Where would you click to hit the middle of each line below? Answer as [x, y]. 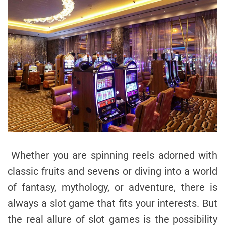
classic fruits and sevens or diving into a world [113, 171]
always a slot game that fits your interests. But [113, 203]
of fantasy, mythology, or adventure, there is [113, 187]
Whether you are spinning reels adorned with [113, 155]
